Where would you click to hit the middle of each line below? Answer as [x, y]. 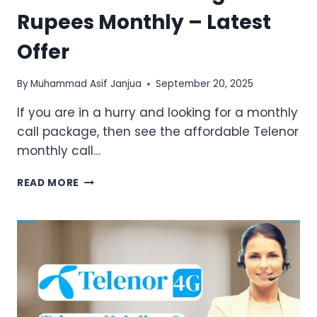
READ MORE [48, 183]
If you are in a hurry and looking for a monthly [157, 113]
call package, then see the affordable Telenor [158, 132]
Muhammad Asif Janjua [86, 84]
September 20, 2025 [205, 84]
